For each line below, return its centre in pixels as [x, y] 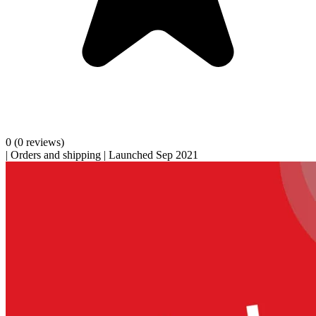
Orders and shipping [56, 154]
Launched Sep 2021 [153, 154]
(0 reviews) [39, 142]
